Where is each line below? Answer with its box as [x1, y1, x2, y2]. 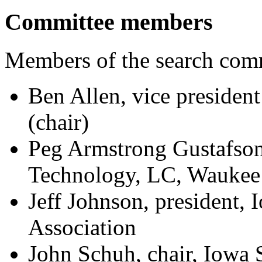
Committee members [5, 9, 213, 36]
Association [28, 214, 136, 240]
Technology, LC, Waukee [28, 161, 260, 187]
